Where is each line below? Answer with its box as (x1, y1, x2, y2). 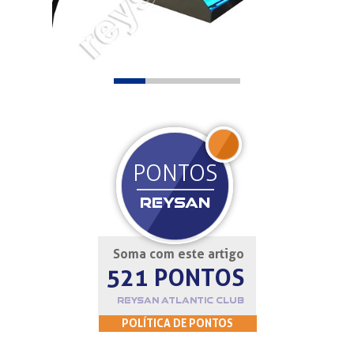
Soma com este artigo (112, 246, 244, 262)
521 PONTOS (105, 263, 244, 292)
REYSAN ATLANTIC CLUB (116, 295, 244, 306)
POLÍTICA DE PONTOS (122, 316, 234, 330)
